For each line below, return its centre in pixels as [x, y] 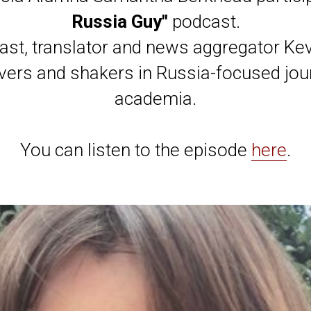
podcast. [204, 22]
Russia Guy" [119, 22]
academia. [155, 99]
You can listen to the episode [136, 150]
